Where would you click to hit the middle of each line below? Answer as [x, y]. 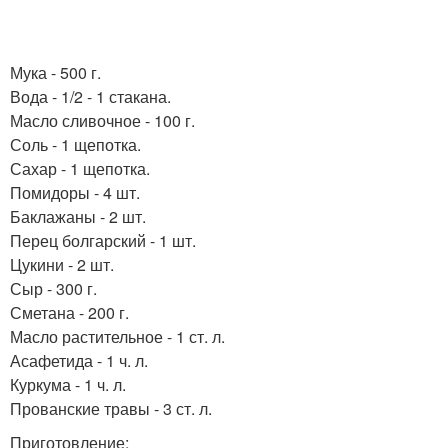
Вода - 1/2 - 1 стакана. [90, 96]
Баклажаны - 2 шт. [78, 216]
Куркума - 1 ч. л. [68, 384]
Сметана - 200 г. [69, 312]
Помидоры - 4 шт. [75, 192]
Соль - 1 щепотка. [75, 144]
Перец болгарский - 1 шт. [103, 240]
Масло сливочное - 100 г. [102, 120]
